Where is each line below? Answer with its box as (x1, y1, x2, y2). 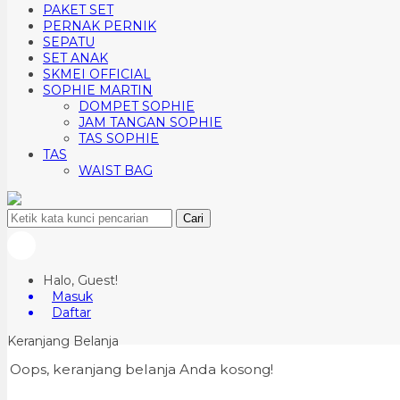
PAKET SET (43, 2, 113, 18)
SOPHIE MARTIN (43, 82, 153, 98)
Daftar (52, 304, 91, 321)
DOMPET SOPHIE (79, 98, 195, 114)
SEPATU (43, 34, 95, 50)
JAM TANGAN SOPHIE (79, 114, 222, 130)
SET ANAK (43, 50, 108, 66)
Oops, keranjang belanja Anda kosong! (10, 361, 273, 379)
